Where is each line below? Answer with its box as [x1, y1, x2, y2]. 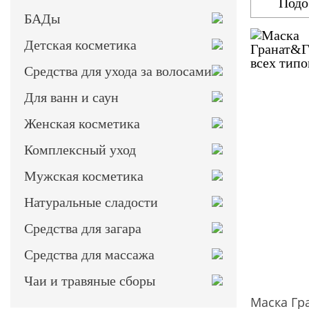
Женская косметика [24, 116, 140, 131]
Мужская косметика [24, 168, 143, 183]
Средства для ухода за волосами [24, 63, 212, 79]
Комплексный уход [24, 142, 136, 157]
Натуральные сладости [24, 195, 158, 210]
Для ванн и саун [24, 90, 119, 105]
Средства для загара [24, 221, 141, 236]
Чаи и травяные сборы [24, 273, 155, 288]
